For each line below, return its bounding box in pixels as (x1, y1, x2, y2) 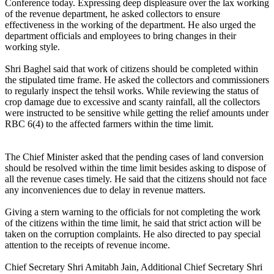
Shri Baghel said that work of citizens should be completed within (5, 64, 258, 75)
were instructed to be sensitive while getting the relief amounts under (5, 108, 268, 119)
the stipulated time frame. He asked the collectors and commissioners (5, 75, 269, 86)
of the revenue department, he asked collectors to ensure (5, 9, 220, 20)
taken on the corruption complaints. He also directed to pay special (5, 229, 261, 240)
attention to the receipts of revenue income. (5, 240, 170, 251)
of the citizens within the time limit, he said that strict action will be (5, 218, 261, 229)
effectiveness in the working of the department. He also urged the (5, 20, 256, 31)
